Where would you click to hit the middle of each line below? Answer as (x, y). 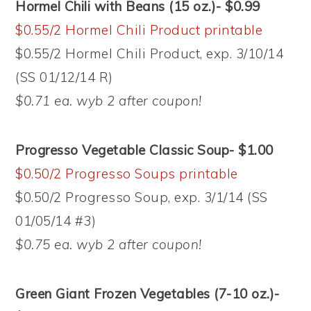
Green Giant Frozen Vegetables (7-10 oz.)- (148, 294)
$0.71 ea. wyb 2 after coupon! (109, 101)
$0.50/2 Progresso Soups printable (127, 174)
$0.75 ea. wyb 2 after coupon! (109, 244)
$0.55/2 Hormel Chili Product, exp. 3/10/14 (150, 53)
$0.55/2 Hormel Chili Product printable (139, 30)
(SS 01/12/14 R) (64, 77)
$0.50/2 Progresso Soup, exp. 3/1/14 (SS (142, 197)
